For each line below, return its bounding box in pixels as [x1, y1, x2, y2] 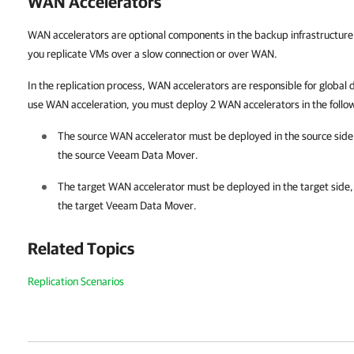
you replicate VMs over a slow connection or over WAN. [28, 47, 277, 60]
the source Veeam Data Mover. [58, 149, 198, 161]
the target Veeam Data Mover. [58, 199, 197, 212]
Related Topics [28, 239, 134, 258]
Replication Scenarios [28, 275, 124, 288]
